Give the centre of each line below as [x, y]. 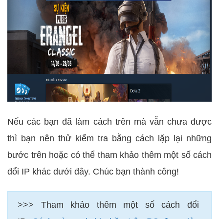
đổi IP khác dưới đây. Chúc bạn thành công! [93, 171]
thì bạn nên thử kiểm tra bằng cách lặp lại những [109, 138]
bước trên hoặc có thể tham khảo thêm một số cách [109, 155]
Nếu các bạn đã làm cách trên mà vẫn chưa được [109, 121]
